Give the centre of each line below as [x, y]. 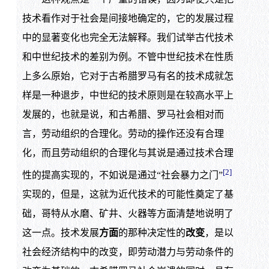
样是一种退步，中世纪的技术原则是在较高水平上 [128, 95]
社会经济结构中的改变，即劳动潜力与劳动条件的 [128, 252]
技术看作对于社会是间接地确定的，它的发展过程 [128, 18]
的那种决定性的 [152, 233]
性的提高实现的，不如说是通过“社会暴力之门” [122, 175]
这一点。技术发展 [60, 233]
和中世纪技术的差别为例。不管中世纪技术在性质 [128, 56]
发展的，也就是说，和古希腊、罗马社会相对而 [123, 114]
